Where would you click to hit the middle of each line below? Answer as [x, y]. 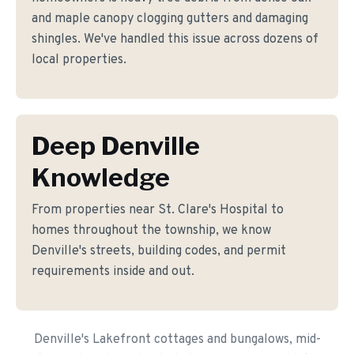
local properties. [79, 60]
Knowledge [101, 177]
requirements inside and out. [113, 272]
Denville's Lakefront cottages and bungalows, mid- [177, 340]
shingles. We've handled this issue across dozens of [175, 40]
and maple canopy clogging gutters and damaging [170, 19]
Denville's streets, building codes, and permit [159, 251]
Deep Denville [116, 146]
